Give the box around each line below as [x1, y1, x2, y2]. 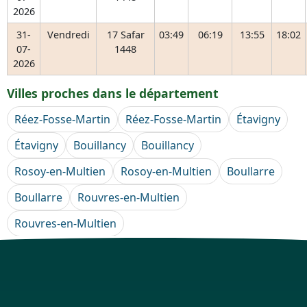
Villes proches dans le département [7, 85, 219, 101]
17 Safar [106, 28, 145, 41]
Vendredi [47, 28, 90, 41]
